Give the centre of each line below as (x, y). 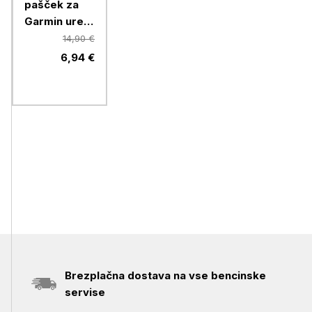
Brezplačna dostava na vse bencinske (165, 275)
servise (85, 292)
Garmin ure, (56, 21)
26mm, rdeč (57, 38)
